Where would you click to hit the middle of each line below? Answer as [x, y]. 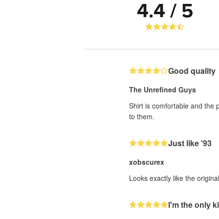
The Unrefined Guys [163, 89]
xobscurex [147, 162]
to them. [142, 116]
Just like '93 [190, 143]
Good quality [192, 71]
